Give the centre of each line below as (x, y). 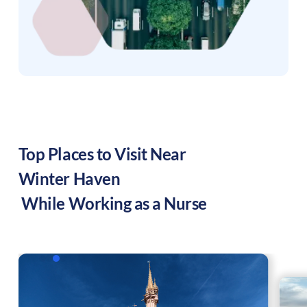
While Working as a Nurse (112, 204)
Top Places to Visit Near (103, 154)
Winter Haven (69, 179)
